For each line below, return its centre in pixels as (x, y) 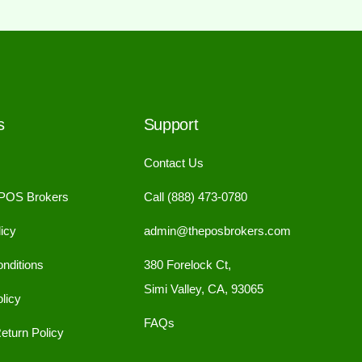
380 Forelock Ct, (187, 265)
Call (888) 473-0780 (195, 197)
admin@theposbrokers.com (217, 231)
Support (171, 125)
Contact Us (173, 163)
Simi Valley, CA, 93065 (203, 289)
